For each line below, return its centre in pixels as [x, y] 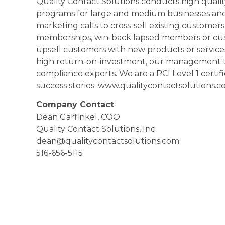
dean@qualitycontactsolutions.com [108, 141]
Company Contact [75, 105]
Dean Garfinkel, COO [78, 117]
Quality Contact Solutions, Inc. [96, 129]
